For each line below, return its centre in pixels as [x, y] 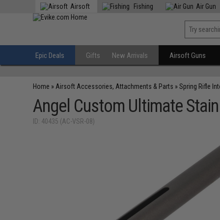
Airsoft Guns [188, 55]
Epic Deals [50, 55]
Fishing [143, 6]
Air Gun [206, 6]
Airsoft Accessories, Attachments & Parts [115, 86]
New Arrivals [130, 55]
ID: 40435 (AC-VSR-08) [64, 121]
